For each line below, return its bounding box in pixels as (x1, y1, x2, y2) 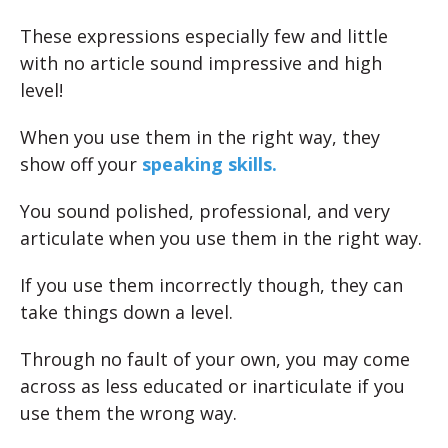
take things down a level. (20, 300, 233, 325)
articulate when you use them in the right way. (20, 226, 422, 251)
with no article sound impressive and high (20, 51, 382, 76)
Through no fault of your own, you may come (20, 347, 410, 372)
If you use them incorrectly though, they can (20, 273, 403, 298)
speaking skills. (142, 152, 277, 177)
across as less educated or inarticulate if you (20, 374, 405, 399)
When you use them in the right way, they (20, 125, 380, 150)
